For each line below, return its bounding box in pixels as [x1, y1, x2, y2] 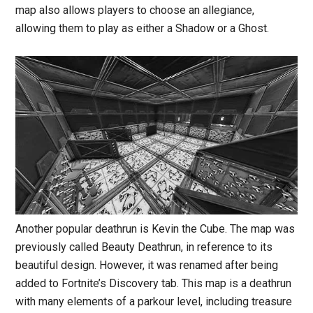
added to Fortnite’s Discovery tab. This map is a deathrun [15, 276, 292, 290]
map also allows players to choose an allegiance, [15, 3, 255, 17]
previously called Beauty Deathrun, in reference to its [15, 240, 273, 254]
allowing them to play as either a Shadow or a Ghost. [15, 21, 270, 35]
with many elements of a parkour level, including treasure [15, 294, 293, 308]
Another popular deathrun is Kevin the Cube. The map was [15, 221, 296, 235]
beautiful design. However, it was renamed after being [15, 258, 279, 272]
